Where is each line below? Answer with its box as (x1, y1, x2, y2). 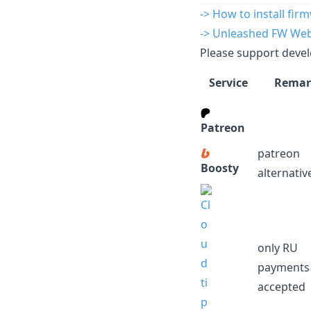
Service (209, 74, 248, 90)
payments (258, 259, 310, 275)
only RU (258, 239, 298, 255)
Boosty (201, 160, 239, 176)
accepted (258, 278, 305, 294)
